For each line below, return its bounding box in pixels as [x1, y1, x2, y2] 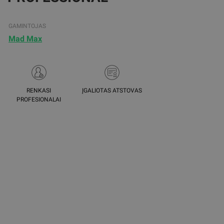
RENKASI [26, 87, 51, 94]
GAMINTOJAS [8, 22, 46, 29]
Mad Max [8, 34, 42, 43]
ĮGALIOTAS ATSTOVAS [81, 87, 142, 94]
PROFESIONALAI [16, 96, 61, 103]
